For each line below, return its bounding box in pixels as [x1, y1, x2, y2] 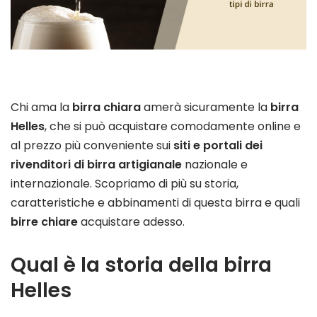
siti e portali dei [173, 137, 263, 154]
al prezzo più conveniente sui [11, 137, 173, 154]
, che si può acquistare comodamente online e [45, 118, 301, 135]
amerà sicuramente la [141, 99, 270, 116]
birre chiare [11, 214, 78, 231]
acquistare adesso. [78, 214, 185, 231]
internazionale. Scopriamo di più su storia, [11, 175, 238, 192]
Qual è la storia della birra [11, 251, 272, 279]
